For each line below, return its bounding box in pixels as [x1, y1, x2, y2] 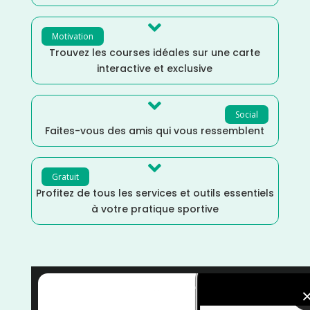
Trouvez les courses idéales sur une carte [49, 45, 261, 60]
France [226, 288, 257, 302]
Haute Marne [106, 288, 165, 302]
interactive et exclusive [97, 61, 213, 75]
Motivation [51, 30, 93, 42]
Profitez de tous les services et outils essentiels [35, 185, 274, 200]
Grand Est [174, 288, 218, 302]
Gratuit [51, 170, 79, 183]
